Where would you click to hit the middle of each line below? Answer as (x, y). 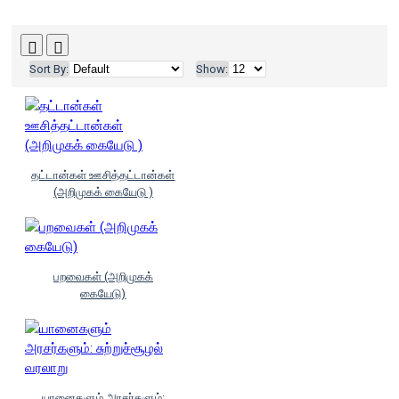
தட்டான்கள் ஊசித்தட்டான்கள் (103, 175)
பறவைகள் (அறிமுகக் (103, 277)
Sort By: (49, 69)
